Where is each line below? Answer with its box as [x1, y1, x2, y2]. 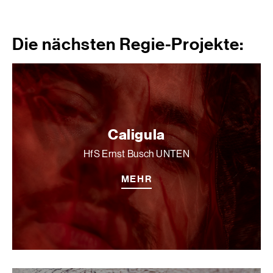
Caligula [108, 126, 165, 144]
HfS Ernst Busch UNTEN [83, 148, 190, 160]
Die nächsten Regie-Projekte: [12, 34, 244, 53]
